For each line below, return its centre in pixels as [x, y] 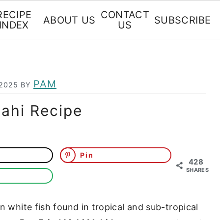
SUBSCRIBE [183, 20]
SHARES [198, 170]
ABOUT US [69, 20]
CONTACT [125, 15]
